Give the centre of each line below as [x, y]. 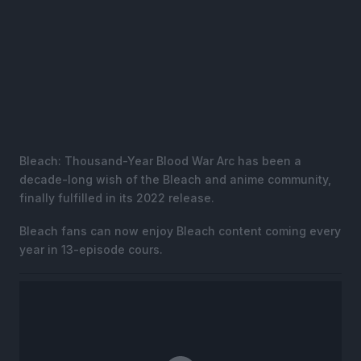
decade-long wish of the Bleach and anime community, [175, 179]
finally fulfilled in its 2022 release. [117, 197]
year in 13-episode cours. [91, 249]
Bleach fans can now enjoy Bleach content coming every [180, 230]
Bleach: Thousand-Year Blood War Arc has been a [160, 160]
